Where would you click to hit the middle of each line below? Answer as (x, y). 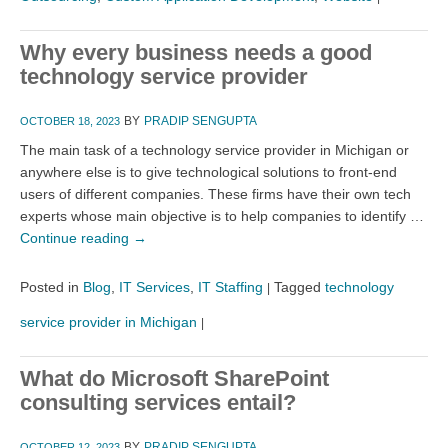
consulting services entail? (161, 402)
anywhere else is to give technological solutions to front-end (208, 171)
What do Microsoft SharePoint (174, 378)
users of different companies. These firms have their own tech (215, 193)
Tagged (297, 286)
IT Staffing (230, 286)
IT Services (154, 286)
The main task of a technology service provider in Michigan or (214, 149)
